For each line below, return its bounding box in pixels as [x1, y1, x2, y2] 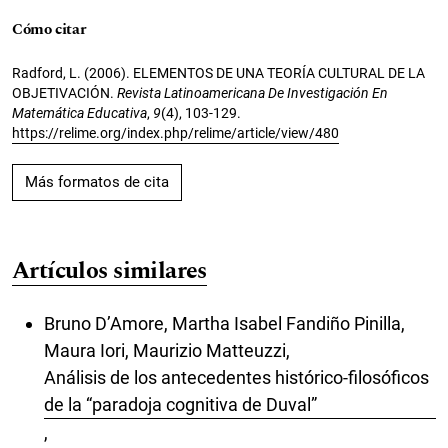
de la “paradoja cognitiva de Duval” [44, 393, 317, 415]
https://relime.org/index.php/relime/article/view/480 [12, 124, 339, 141]
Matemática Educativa [12, 104, 147, 121]
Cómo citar [12, 17, 87, 41]
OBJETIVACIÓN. [12, 84, 117, 101]
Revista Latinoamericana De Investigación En [117, 84, 388, 101]
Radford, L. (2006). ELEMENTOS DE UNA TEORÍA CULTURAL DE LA [12, 64, 425, 81]
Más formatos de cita [25, 172, 169, 191]
